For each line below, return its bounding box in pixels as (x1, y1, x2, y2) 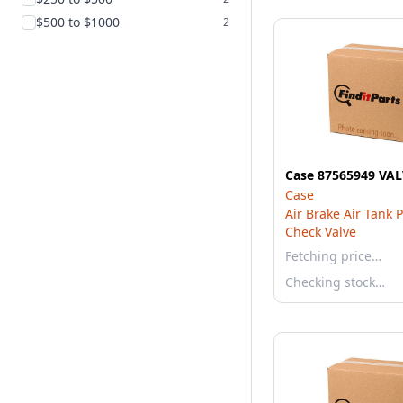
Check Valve (285, 223, 356, 240)
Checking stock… (285, 273, 385, 291)
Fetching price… (285, 247, 381, 264)
